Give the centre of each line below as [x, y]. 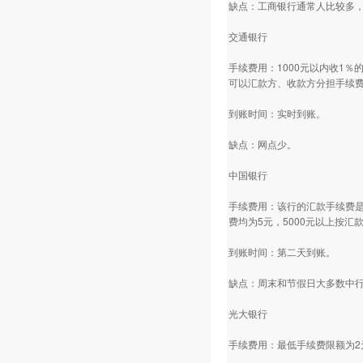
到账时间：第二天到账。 [282, 252]
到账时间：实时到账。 [277, 113]
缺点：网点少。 [263, 144]
